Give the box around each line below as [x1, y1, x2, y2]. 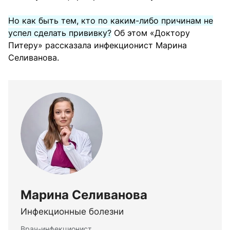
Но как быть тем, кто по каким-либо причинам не [8, 15, 213, 26]
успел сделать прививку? [8, 28, 111, 39]
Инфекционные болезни [21, 206, 124, 217]
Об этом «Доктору [111, 28, 190, 39]
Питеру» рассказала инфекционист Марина [8, 40, 187, 51]
